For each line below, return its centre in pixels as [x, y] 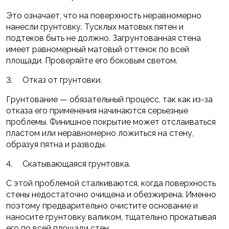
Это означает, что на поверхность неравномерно [104, 15]
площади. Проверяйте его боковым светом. [92, 60]
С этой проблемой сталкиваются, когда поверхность [111, 183]
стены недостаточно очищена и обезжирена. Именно [111, 194]
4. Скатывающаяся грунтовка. [68, 164]
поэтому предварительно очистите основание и [102, 205]
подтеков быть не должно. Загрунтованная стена [104, 38]
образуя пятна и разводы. [56, 144]
